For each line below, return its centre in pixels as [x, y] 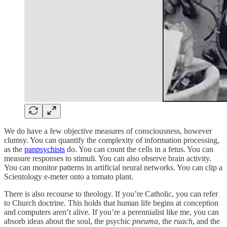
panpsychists [45, 149]
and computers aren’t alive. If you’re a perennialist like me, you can [111, 212]
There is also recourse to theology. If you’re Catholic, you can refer [111, 194]
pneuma [145, 221]
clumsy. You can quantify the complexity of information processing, [112, 140]
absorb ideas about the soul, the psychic [68, 221]
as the [14, 149]
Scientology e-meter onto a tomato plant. [69, 176]
